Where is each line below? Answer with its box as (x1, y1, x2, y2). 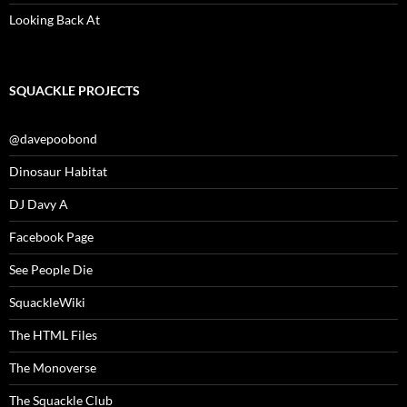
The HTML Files (9, 327, 97, 343)
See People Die (9, 262, 93, 278)
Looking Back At (9, 12, 100, 28)
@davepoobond (9, 131, 97, 147)
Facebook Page (9, 229, 94, 245)
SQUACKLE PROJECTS (9, 83, 140, 99)
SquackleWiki (9, 294, 85, 311)
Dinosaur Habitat (9, 164, 107, 180)
